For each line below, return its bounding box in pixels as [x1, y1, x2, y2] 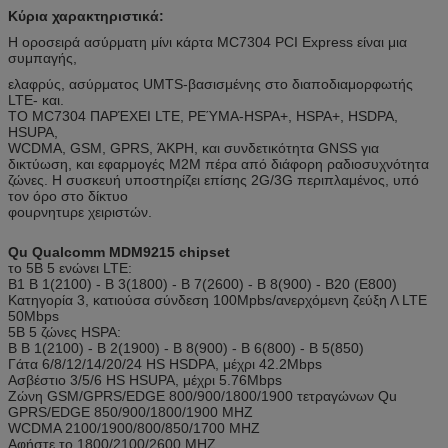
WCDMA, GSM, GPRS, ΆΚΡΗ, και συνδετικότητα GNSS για [8, 139, 379, 156]
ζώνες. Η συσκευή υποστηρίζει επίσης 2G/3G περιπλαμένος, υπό [8, 171, 419, 188]
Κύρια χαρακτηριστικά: [8, 7, 164, 24]
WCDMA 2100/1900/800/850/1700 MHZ [8, 419, 260, 436]
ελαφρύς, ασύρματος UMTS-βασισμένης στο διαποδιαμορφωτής [8, 75, 413, 92]
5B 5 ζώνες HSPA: [8, 323, 121, 340]
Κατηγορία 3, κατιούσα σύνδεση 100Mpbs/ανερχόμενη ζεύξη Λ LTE [8, 291, 427, 308]
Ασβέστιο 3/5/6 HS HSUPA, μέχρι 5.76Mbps [8, 371, 282, 388]
